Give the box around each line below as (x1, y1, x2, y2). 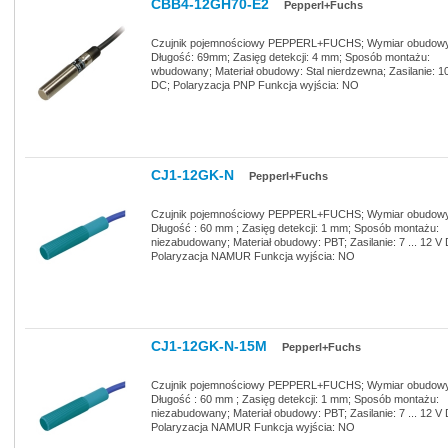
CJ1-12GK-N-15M (151, 338, 267, 354)
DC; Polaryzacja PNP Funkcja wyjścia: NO (151, 78, 359, 91)
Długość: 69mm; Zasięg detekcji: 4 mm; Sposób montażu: (151, 50, 430, 63)
